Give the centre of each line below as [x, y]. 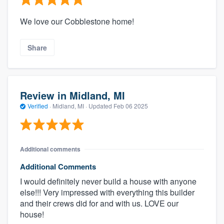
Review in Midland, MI [72, 95]
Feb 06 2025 [131, 106]
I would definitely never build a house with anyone [108, 181]
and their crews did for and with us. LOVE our [99, 203]
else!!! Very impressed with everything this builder [107, 192]
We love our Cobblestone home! [77, 21]
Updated [101, 106]
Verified [38, 106]
